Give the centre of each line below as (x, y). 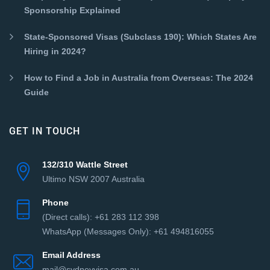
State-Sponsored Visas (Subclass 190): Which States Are (140, 36)
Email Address (71, 255)
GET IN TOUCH (45, 131)
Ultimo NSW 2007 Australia (93, 179)
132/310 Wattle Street (85, 164)
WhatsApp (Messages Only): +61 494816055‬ (128, 231)
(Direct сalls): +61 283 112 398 (101, 217)
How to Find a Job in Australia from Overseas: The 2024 (139, 77)
